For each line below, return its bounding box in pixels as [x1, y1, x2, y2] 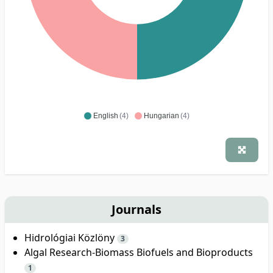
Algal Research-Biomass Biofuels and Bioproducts [24, 245, 253, 259]
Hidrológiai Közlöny [24, 230, 117, 244]
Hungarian [143, 111, 179, 120]
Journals [112, 200, 161, 218]
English [93, 111, 118, 120]
